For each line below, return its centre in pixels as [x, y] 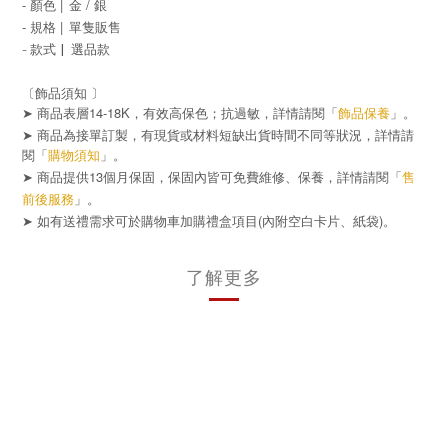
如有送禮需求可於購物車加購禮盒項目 [147, 221]
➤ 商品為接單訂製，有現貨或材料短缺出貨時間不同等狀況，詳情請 [218, 134]
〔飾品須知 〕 [63, 92]
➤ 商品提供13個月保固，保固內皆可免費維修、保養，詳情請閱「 [212, 176]
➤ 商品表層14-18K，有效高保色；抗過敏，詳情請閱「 [180, 112]
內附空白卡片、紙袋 [320, 221]
